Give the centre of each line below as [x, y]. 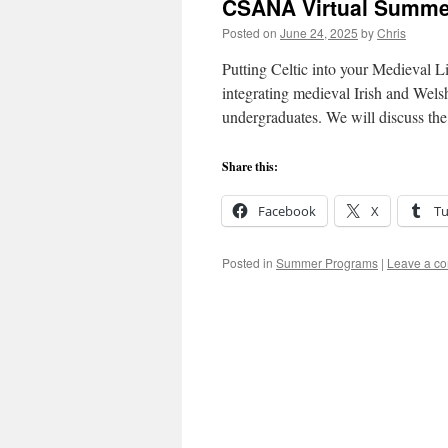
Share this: [250, 166]
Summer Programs [327, 262]
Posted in [247, 262]
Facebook [287, 211]
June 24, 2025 [319, 32]
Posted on [249, 32]
